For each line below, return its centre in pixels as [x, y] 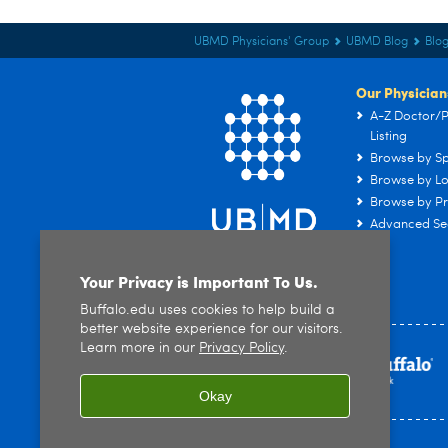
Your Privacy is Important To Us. [199, 281]
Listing [388, 136]
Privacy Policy [241, 348]
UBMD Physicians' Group [261, 41]
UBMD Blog [377, 41]
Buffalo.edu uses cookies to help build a [207, 310]
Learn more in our [139, 348]
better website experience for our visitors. [211, 329]
